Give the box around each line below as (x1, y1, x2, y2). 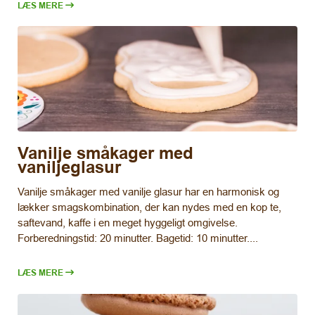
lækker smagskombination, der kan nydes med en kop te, (18, 201, 281, 214)
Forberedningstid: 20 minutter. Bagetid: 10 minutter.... (18, 232, 258, 245)
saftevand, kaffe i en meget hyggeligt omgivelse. (18, 217, 238, 229)
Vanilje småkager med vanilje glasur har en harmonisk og (18, 186, 279, 198)
